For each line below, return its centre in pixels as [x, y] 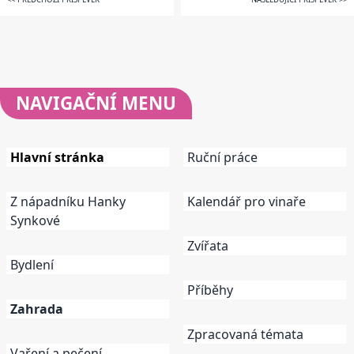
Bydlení [32, 265]
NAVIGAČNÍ [66, 104]
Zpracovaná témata [245, 335]
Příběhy [210, 290]
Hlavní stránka [57, 158]
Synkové [35, 221]
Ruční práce [222, 158]
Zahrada [37, 309]
